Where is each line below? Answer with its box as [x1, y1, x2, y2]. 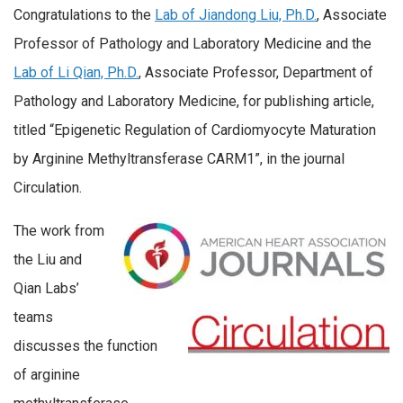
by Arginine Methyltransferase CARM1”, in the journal [13, 150, 345, 168]
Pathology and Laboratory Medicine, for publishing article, [13, 93, 374, 111]
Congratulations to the [13, 6, 155, 24]
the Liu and [13, 250, 82, 268]
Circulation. [13, 179, 82, 197]
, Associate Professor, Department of [139, 64, 373, 82]
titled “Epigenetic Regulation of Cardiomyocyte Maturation [13, 121, 376, 139]
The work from [13, 221, 104, 239]
